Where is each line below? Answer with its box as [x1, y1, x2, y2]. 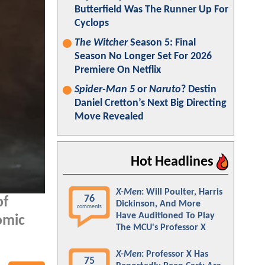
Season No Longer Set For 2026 [75, 51, 212, 62]
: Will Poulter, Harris [141, 188, 222, 197]
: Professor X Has [141, 250, 208, 259]
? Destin [181, 84, 216, 95]
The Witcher [75, 37, 128, 49]
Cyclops [75, 18, 109, 29]
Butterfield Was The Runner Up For [75, 4, 228, 15]
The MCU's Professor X [116, 223, 206, 232]
